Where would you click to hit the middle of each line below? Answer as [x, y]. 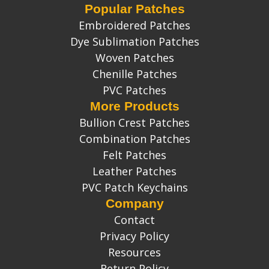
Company [134, 203]
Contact [134, 220]
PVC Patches [134, 90]
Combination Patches [134, 139]
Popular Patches [134, 9]
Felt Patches [134, 155]
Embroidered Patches [134, 25]
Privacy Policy [134, 236]
